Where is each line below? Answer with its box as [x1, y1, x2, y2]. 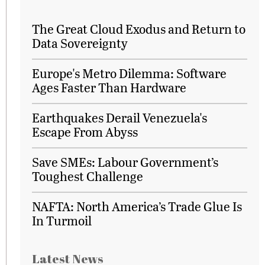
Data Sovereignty [32, 34, 128, 51]
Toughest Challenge [32, 167, 143, 185]
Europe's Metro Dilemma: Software [32, 64, 227, 82]
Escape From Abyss [32, 123, 138, 140]
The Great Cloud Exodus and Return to [32, 20, 245, 37]
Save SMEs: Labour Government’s [32, 153, 218, 170]
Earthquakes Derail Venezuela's [32, 109, 207, 126]
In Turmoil [32, 212, 92, 229]
